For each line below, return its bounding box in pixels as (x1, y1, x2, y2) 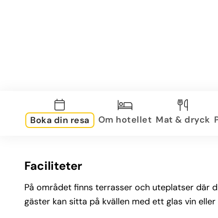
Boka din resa (30, 114, 90, 126)
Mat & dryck (156, 113, 210, 126)
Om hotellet (98, 113, 152, 126)
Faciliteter (24, 158, 82, 173)
